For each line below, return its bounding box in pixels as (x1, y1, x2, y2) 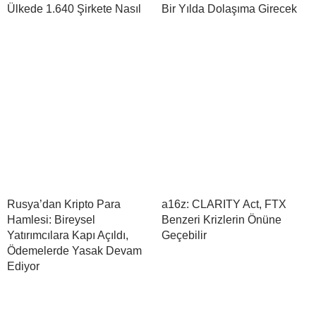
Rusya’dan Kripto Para (7, 198, 121, 211)
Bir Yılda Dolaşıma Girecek (162, 3, 297, 16)
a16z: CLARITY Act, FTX (162, 198, 286, 211)
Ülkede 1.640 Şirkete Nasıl (7, 3, 141, 16)
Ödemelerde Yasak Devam (7, 245, 142, 257)
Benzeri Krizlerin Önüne (162, 214, 281, 226)
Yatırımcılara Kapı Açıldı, (7, 229, 128, 242)
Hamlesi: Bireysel (7, 214, 95, 226)
